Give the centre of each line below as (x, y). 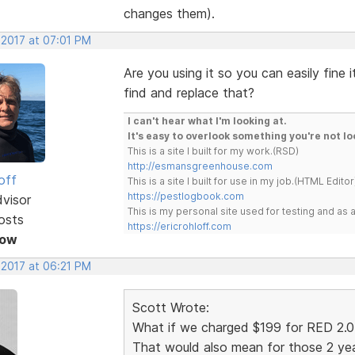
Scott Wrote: (170, 307)
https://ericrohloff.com (179, 226)
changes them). (169, 13)
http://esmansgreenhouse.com (200, 166)
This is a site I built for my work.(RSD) (213, 151)
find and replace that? (189, 92)
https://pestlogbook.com (185, 196)
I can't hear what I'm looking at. (207, 120)
